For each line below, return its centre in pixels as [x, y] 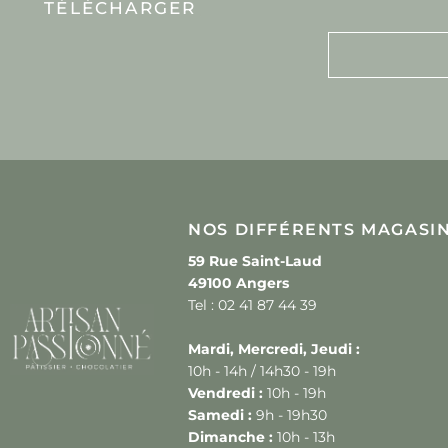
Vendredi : [226, 393]
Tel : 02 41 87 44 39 [253, 305]
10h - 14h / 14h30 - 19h [262, 371]
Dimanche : [231, 437]
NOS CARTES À [120, 99]
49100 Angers [239, 283]
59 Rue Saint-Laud [255, 261]
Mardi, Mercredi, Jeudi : [274, 349]
